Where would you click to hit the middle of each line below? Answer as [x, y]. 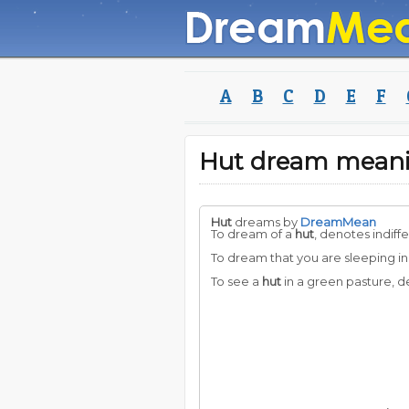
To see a [236, 281]
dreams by [266, 222]
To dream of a [253, 234]
